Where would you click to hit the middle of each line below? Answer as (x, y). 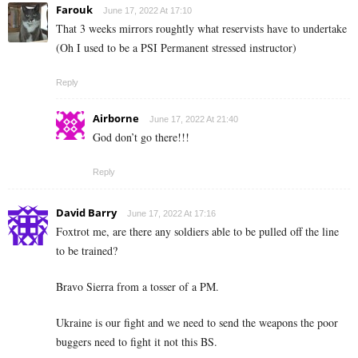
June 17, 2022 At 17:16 (171, 214)
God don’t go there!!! (141, 137)
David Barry (86, 213)
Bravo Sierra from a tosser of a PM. (137, 287)
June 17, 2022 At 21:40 (194, 119)
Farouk (74, 10)
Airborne (116, 119)
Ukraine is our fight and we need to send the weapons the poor (197, 323)
